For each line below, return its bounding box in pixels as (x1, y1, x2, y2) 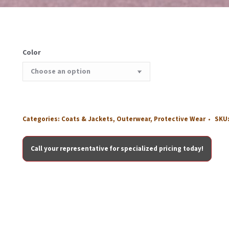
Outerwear (117, 114, 150, 124)
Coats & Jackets (61, 114, 113, 124)
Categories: (22, 114, 61, 124)
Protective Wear (154, 114, 205, 124)
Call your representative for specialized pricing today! (31, 144, 203, 153)
